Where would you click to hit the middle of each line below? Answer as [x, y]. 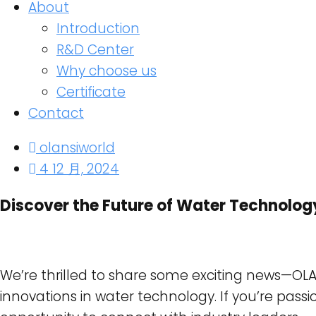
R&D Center [95, 50]
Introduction [98, 29]
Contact [56, 113]
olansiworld [77, 148]
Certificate [91, 92]
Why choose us [107, 71]
